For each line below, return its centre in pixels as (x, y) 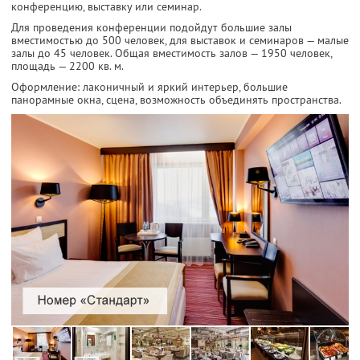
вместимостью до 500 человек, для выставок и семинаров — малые (180, 41)
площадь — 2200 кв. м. (67, 66)
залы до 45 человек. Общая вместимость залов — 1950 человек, (172, 53)
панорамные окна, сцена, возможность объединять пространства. (176, 100)
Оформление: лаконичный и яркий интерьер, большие (149, 87)
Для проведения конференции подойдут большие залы (151, 28)
